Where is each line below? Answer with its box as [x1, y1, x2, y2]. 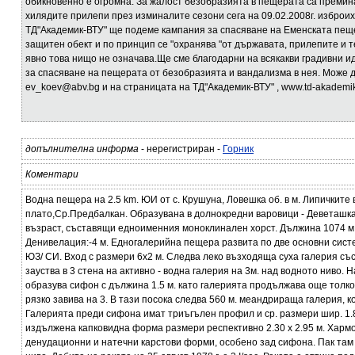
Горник [223, 143, 254, 155]
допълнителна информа [25, 143, 139, 155]
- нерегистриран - [139, 143, 223, 155]
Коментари [25, 169, 78, 180]
